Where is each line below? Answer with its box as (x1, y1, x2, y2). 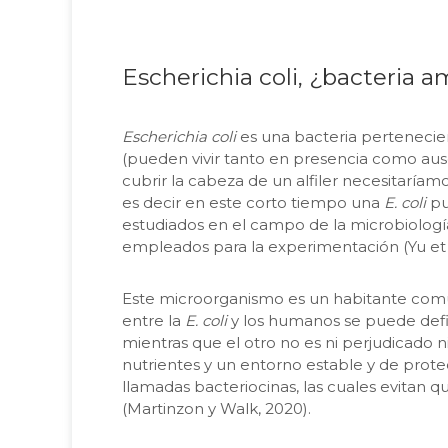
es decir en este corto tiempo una (122, 192, 384, 212)
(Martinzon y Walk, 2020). (122, 398, 311, 418)
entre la (122, 310, 185, 330)
